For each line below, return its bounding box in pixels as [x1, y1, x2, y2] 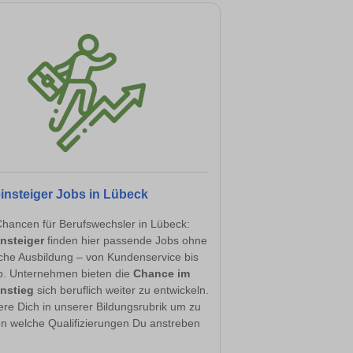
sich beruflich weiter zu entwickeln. [34, 283, 209, 296]
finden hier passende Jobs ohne [44, 233, 207, 247]
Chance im [133, 266, 190, 280]
